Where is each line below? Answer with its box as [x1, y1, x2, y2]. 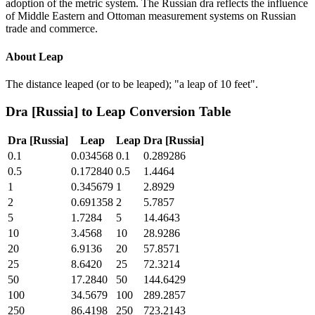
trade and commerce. [6, 22, 98, 35]
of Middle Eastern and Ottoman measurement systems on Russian [6, 10, 296, 22]
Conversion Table [126, 103, 231, 119]
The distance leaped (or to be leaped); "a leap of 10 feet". [6, 77, 258, 90]
